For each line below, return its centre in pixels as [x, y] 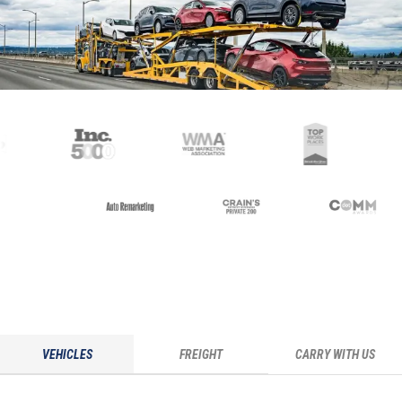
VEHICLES [67, 354]
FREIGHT [201, 354]
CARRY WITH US [335, 355]
